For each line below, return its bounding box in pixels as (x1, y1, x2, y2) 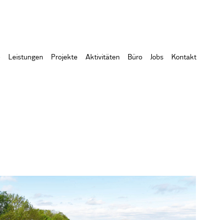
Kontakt (171, 54, 196, 61)
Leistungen (8, 54, 43, 61)
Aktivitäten (85, 54, 120, 61)
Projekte (51, 54, 78, 61)
